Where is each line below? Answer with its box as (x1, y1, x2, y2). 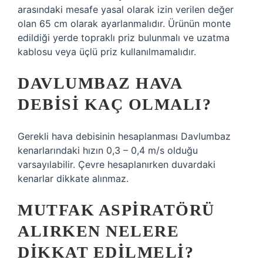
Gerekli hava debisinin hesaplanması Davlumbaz (18, 130, 231, 142)
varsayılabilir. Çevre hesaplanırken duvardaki (18, 159, 215, 170)
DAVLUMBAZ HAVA (18, 74, 181, 92)
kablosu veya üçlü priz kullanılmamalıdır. (18, 46, 196, 58)
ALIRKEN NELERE (18, 222, 179, 240)
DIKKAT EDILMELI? (18, 243, 194, 261)
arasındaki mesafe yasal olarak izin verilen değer (18, 4, 234, 15)
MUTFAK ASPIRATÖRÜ (18, 201, 215, 219)
